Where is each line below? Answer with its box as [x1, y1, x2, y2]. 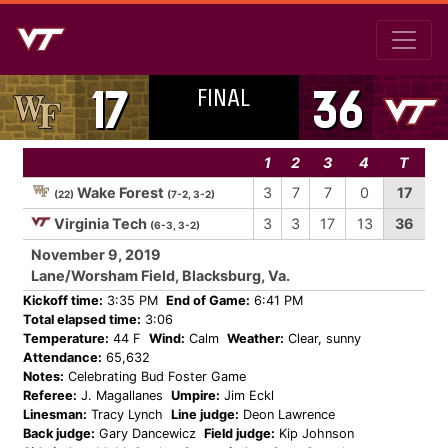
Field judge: [204, 426, 275, 441]
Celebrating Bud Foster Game [64, 369, 246, 384]
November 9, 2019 [31, 246, 161, 263]
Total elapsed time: [23, 312, 141, 327]
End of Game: [166, 293, 250, 308]
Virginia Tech [51, 215, 150, 232]
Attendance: [23, 350, 102, 365]
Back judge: [23, 426, 95, 441]
